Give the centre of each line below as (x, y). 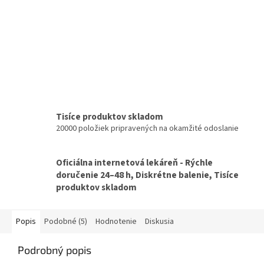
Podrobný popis (55, 250)
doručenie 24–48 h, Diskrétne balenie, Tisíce (147, 175)
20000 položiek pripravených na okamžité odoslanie (147, 128)
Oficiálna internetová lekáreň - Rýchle (134, 163)
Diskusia (159, 222)
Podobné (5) (66, 222)
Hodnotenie (116, 222)
